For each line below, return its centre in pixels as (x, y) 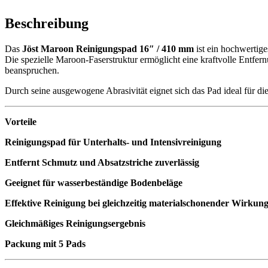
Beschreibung (47, 23)
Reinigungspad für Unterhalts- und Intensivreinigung (113, 142)
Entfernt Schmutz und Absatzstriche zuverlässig (102, 162)
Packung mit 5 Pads (45, 243)
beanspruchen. (32, 70)
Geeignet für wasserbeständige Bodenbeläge (94, 182)
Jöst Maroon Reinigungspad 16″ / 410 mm (108, 48)
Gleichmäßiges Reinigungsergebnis (75, 223)
